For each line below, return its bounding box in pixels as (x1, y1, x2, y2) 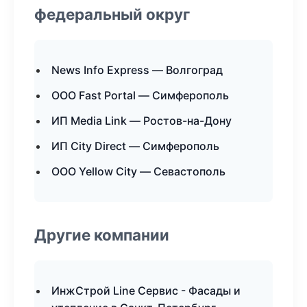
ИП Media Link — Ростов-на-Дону (51, 114, 232, 127)
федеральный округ (34, 5, 190, 23)
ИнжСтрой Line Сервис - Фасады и (51, 284, 241, 297)
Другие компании (34, 225, 169, 244)
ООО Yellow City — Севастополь (51, 164, 225, 178)
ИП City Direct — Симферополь (51, 139, 219, 153)
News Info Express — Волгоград (51, 63, 223, 77)
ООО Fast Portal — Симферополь (51, 88, 229, 102)
